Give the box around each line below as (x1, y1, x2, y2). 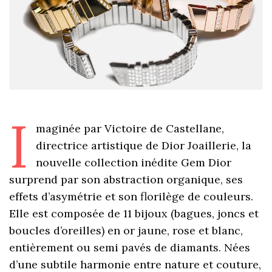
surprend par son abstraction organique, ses (9, 172, 243, 187)
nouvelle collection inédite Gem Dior (35, 155, 231, 170)
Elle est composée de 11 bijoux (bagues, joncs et (9, 206, 259, 221)
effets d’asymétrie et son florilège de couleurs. (9, 189, 254, 204)
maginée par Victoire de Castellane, (35, 121, 224, 136)
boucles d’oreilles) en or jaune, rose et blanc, (9, 223, 243, 238)
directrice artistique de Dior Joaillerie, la (35, 138, 251, 153)
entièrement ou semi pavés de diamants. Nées (9, 240, 251, 255)
